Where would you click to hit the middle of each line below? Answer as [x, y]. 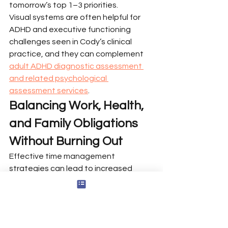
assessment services [49, 90]
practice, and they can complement [77, 54]
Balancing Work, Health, [78, 105]
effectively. [30, 217]
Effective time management [63, 156]
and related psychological [59, 78]
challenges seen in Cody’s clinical [71, 41]
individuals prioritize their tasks [67, 205]
